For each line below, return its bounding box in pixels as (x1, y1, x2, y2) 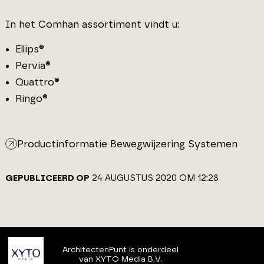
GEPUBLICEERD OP (5, 173, 90, 183)
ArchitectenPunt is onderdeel (62, 246, 179, 255)
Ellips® (15, 44, 44, 54)
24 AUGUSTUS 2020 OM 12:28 (91, 173, 219, 183)
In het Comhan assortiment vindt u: (5, 19, 179, 29)
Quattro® (15, 77, 60, 87)
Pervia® (15, 60, 51, 71)
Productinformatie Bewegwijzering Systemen (16, 138, 237, 149)
